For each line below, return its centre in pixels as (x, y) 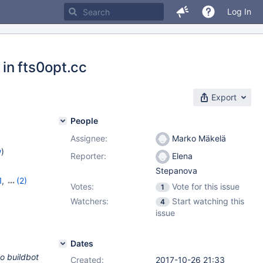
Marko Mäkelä (198, 138)
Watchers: (90, 201)
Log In (239, 11)
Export (224, 97)
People (84, 121)
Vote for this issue (206, 186)
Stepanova (176, 171)
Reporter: (88, 156)
